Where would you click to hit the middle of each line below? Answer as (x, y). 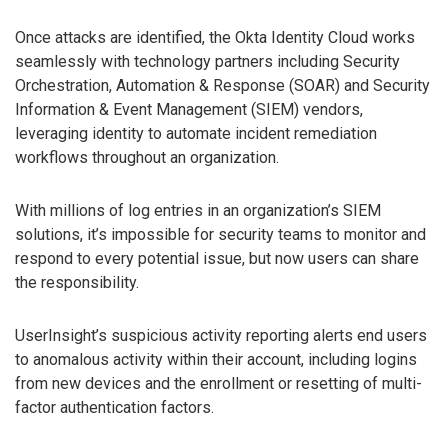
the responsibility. (77, 282)
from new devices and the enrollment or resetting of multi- (218, 383)
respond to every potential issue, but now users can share (217, 258)
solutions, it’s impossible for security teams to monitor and (220, 234)
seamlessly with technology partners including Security (207, 62)
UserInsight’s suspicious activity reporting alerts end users (221, 335)
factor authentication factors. (114, 407)
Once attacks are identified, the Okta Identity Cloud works (215, 38)
